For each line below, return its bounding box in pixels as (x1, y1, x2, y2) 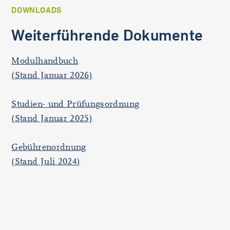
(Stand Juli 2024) (11, 156, 81, 167)
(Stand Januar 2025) (11, 113, 93, 124)
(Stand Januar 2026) (11, 70, 93, 81)
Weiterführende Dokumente (11, 26, 203, 44)
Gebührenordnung (11, 142, 86, 152)
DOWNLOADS (11, 5, 62, 15)
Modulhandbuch (11, 55, 78, 66)
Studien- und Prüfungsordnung (11, 99, 140, 109)
